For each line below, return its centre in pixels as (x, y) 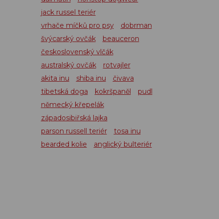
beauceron (121, 39)
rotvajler (117, 65)
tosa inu (127, 131)
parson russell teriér (74, 131)
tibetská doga (64, 91)
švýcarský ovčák (68, 39)
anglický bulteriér (123, 144)
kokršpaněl (113, 91)
